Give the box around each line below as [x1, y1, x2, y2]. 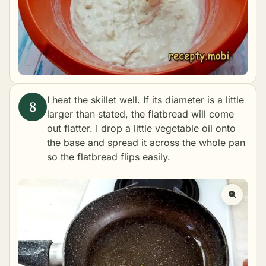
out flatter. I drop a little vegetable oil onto [47, 122, 236, 135]
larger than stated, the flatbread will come [47, 108, 234, 121]
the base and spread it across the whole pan [47, 137, 245, 149]
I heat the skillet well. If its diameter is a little [47, 94, 244, 106]
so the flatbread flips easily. [47, 151, 170, 163]
